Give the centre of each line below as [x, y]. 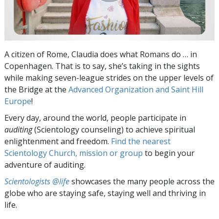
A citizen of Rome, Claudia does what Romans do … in [101, 54]
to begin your [169, 153]
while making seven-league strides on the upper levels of [109, 77]
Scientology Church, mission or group [74, 153]
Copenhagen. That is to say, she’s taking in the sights [102, 66]
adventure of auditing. [45, 164]
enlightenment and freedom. [58, 141]
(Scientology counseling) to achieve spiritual [114, 129]
